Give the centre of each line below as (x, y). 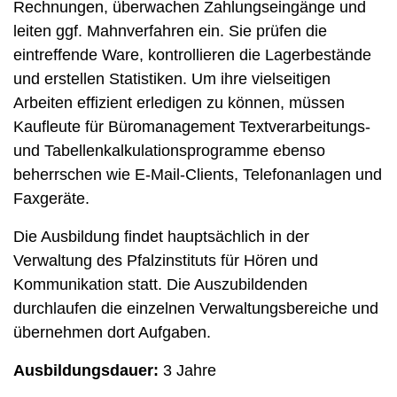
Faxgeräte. (51, 199)
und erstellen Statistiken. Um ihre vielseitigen (172, 79)
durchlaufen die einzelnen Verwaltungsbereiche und (196, 309)
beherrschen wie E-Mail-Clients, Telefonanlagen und (198, 175)
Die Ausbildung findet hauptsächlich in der (161, 237)
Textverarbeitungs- (303, 127)
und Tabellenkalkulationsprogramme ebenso (169, 151)
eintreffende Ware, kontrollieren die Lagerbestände (192, 55)
